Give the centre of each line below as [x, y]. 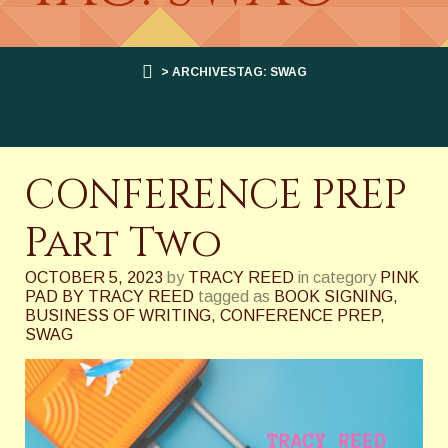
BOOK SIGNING [333, 296]
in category [337, 277]
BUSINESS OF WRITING [118, 315]
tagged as [234, 296]
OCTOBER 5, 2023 [94, 277]
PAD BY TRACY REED [109, 296]
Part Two [123, 244]
